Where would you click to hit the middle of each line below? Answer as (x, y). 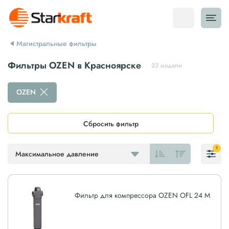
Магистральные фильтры (56, 43)
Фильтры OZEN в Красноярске (74, 65)
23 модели (167, 65)
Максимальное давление (57, 154)
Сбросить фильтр (111, 124)
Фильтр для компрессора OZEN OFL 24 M (142, 195)
